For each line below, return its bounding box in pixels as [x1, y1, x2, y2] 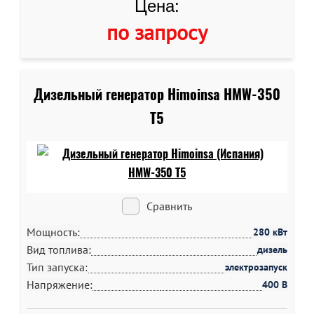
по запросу [107, 18, 207, 46]
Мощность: [27, 225, 80, 239]
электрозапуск [225, 261, 287, 273]
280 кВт [253, 226, 287, 238]
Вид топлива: [27, 243, 91, 257]
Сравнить [146, 199, 192, 213]
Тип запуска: [27, 260, 88, 274]
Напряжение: [27, 278, 93, 292]
